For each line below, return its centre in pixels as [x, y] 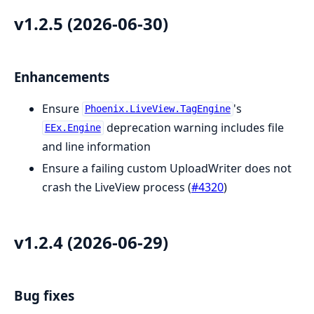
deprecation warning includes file [193, 127]
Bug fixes [44, 295]
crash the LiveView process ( [117, 187]
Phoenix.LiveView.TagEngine [157, 109]
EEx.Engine [73, 128]
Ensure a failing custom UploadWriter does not [167, 168]
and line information [96, 146]
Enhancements [62, 77]
